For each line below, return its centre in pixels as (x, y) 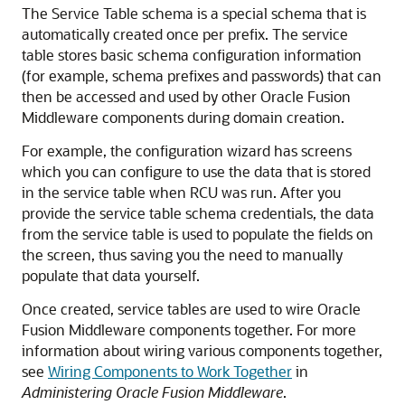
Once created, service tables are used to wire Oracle (191, 309)
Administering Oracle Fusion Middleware (152, 392)
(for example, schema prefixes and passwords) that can (202, 75)
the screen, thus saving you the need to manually (182, 254)
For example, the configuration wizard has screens (187, 151)
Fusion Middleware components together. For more (189, 330)
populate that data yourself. (111, 275)
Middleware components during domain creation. (183, 117)
